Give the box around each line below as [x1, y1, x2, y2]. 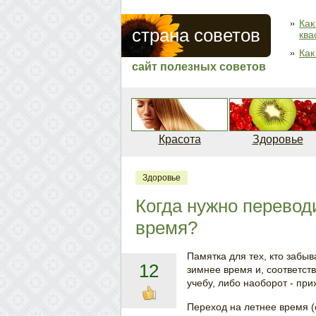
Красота [158, 133, 201, 145]
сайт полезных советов [132, 61, 266, 73]
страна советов [132, 25, 260, 46]
